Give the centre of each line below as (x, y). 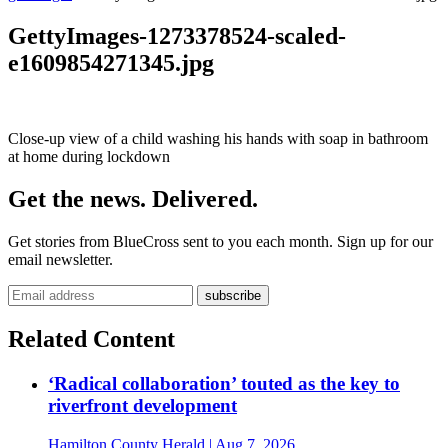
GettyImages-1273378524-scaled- (177, 35)
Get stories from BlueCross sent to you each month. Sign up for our (220, 242)
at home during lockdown (89, 157)
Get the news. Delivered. (133, 199)
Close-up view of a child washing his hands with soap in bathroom (218, 139)
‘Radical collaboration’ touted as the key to (224, 384)
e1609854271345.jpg (111, 62)
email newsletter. (60, 260)
